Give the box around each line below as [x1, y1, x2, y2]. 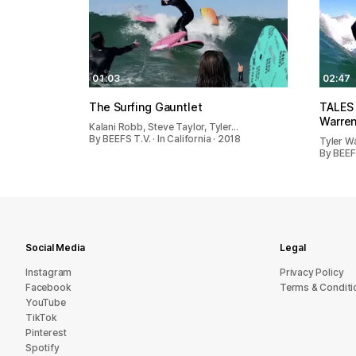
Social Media [25, 242, 85, 253]
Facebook [25, 281, 72, 293]
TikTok [25, 311, 57, 323]
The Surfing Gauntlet [89, 99, 203, 114]
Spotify [25, 342, 60, 354]
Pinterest [25, 327, 68, 339]
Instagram [25, 266, 72, 278]
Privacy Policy [280, 266, 344, 278]
